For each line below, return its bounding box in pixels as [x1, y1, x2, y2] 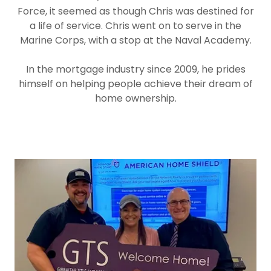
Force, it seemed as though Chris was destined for [17, 4, 254, 18]
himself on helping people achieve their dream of [18, 77, 253, 91]
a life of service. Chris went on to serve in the [30, 19, 241, 33]
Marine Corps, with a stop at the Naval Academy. [19, 33, 252, 47]
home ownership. [94, 91, 177, 105]
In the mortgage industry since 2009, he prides [25, 62, 246, 76]
